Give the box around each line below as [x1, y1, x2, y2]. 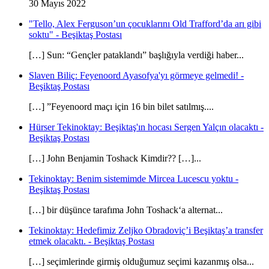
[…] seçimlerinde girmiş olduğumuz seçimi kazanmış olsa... [29, 256, 254, 267]
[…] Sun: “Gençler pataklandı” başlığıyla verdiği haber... [29, 49, 244, 60]
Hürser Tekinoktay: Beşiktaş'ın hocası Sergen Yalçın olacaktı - [29, 121, 264, 132]
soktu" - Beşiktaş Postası [29, 29, 122, 40]
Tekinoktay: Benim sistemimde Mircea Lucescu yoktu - [29, 173, 238, 184]
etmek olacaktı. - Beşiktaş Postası [29, 235, 154, 246]
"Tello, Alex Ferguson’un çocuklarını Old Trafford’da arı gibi [29, 18, 261, 29]
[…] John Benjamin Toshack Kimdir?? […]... [29, 153, 201, 163]
